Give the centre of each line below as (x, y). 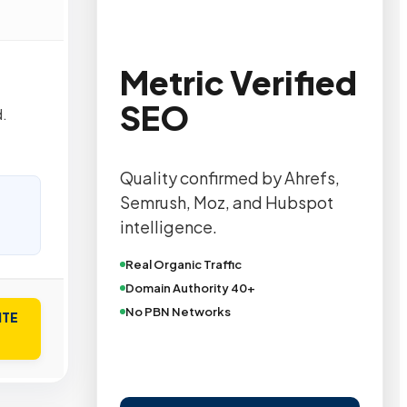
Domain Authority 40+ (190, 288)
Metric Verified (238, 83)
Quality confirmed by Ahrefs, (229, 178)
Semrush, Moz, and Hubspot (226, 203)
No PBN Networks (178, 312)
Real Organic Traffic (183, 265)
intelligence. (168, 227)
